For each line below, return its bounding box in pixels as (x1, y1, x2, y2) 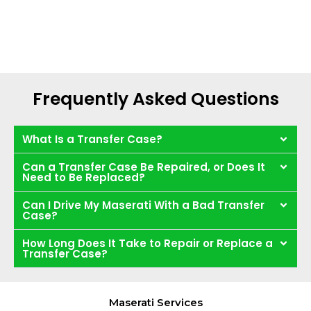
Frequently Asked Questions (32, 86, 279, 111)
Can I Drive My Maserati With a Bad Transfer (22, 197, 264, 212)
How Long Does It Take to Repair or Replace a (22, 235, 273, 251)
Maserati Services (108, 295, 203, 309)
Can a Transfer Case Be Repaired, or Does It (22, 159, 265, 174)
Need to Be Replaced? (22, 169, 145, 185)
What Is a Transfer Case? (22, 131, 162, 146)
